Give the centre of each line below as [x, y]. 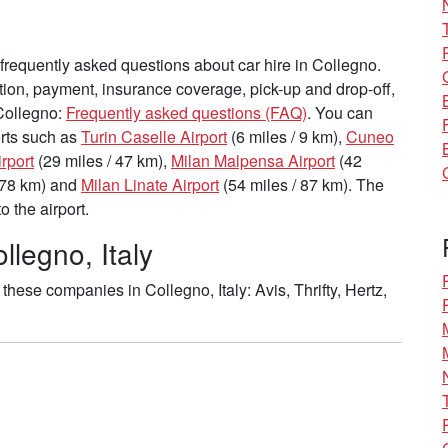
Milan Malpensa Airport [253, 161]
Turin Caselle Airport [154, 137]
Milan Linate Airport [150, 185]
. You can [340, 113]
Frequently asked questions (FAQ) [186, 113]
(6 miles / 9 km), [286, 137]
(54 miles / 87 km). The [301, 185]
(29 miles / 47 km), [102, 161]
